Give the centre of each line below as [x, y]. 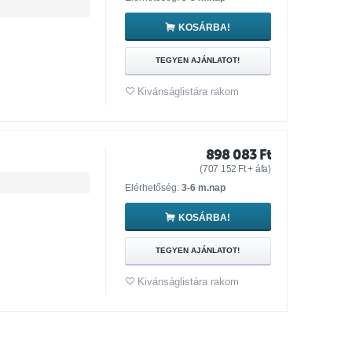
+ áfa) [258, 169]
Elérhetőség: [153, 188]
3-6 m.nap [203, 188]
